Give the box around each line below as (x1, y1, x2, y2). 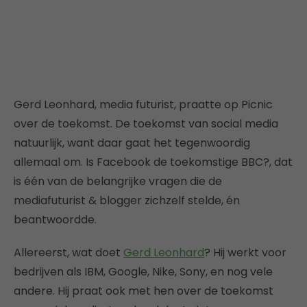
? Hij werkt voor (204, 244, 286, 260)
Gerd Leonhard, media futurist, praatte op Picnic (14, 96, 273, 112)
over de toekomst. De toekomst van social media (14, 115, 278, 132)
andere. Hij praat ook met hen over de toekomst (14, 282, 273, 299)
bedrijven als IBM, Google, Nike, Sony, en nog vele (14, 263, 273, 280)
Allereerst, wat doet (14, 244, 123, 260)
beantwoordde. (14, 211, 97, 228)
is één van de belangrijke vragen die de (14, 173, 222, 189)
